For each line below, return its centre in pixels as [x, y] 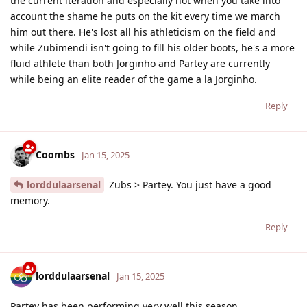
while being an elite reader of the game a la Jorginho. [134, 79]
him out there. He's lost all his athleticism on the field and [143, 32]
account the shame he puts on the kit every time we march [145, 16]
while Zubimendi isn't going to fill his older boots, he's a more [152, 47]
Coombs [55, 154]
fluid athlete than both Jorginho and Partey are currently [140, 63]
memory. [30, 200]
